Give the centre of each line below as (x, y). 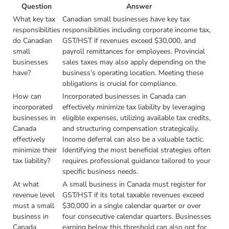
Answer (139, 7)
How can (27, 97)
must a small (34, 206)
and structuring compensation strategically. (131, 129)
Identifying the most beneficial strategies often (137, 150)
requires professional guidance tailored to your (137, 161)
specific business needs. (100, 172)
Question (37, 7)
